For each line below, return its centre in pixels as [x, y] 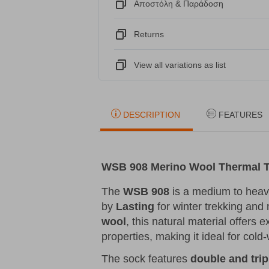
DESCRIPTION [152, 115]
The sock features [146, 259]
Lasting [135, 207]
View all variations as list [180, 65]
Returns [149, 35]
